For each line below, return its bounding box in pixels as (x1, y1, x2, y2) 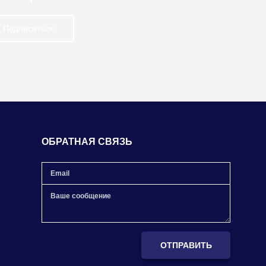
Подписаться (3, 24, 54, 33)
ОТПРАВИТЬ (160, 240, 212, 250)
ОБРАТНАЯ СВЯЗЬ (41, 137, 132, 147)
